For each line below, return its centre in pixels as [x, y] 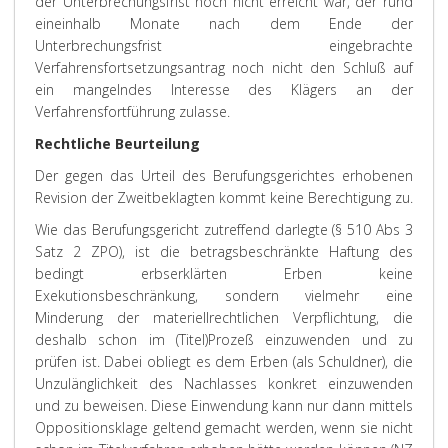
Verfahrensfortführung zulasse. [132, 111]
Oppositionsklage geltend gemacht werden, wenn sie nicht [224, 427]
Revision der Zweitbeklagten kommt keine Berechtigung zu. [224, 197]
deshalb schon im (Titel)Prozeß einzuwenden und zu [224, 339]
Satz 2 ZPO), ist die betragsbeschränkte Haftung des [224, 251]
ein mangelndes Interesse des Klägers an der [224, 89]
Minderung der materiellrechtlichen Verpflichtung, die [224, 317]
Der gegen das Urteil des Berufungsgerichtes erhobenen [224, 175]
